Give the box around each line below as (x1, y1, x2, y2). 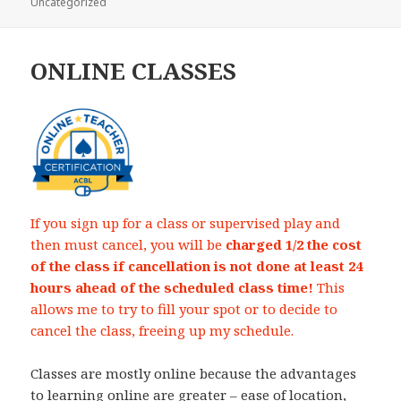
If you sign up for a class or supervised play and (30, 214, 341, 233)
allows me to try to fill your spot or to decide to (30, 300, 338, 319)
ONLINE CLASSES (30, 55, 237, 88)
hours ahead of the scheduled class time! (30, 278, 314, 297)
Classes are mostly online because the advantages (30, 364, 357, 383)
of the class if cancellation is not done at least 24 (30, 257, 363, 276)
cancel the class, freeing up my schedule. (30, 321, 294, 340)
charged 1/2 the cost (226, 235, 363, 254)
